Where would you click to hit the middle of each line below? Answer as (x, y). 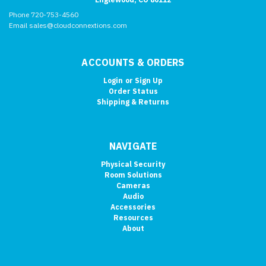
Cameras (133, 186)
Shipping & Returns (133, 102)
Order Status (133, 91)
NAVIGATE (133, 146)
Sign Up (148, 80)
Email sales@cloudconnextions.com (68, 25)
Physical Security (133, 164)
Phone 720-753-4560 (45, 14)
